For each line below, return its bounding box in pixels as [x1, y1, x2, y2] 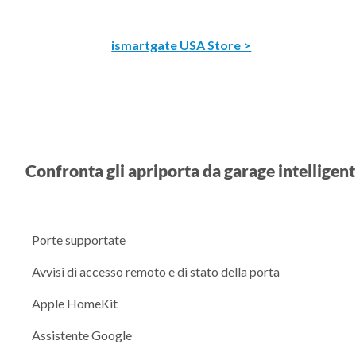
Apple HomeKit [32, 295, 118, 311]
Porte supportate [32, 231, 126, 247]
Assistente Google [32, 327, 132, 342]
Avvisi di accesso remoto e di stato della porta [32, 263, 280, 279]
